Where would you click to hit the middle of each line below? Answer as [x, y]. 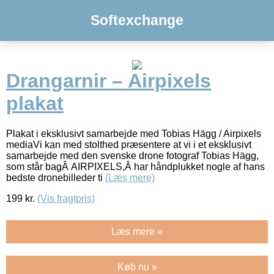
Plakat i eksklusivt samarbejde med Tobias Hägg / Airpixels [134, 133]
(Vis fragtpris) [66, 198]
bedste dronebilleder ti [56, 177]
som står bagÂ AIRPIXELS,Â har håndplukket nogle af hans [135, 166]
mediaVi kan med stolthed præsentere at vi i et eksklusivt [129, 144]
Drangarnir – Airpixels [109, 81]
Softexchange [137, 20]
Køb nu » [137, 267]
